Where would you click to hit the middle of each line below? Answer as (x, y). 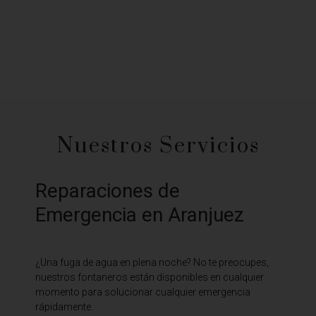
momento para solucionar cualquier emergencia (143, 292)
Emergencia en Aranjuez (140, 214)
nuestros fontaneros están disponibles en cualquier (150, 277)
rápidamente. (64, 306)
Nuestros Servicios (158, 146)
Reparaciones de (108, 190)
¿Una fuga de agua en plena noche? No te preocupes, (152, 262)
